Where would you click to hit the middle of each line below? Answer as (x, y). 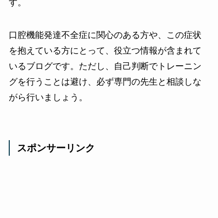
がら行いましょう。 (48, 98)
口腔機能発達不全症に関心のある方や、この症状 (105, 35)
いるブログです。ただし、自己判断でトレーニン (105, 66)
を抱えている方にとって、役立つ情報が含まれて (105, 51)
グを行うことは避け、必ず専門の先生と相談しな (105, 82)
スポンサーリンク (56, 148)
